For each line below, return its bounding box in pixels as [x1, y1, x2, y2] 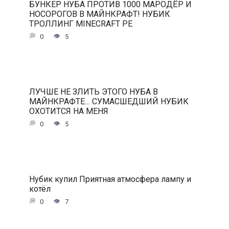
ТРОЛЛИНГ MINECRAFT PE [29, 18, 132, 29]
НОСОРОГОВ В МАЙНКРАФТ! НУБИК [29, 9, 170, 19]
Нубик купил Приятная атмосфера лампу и [29, 174, 191, 184]
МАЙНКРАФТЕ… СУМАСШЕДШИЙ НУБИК [29, 96, 189, 106]
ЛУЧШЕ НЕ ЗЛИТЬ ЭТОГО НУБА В [29, 86, 158, 97]
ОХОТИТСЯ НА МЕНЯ [29, 106, 108, 116]
